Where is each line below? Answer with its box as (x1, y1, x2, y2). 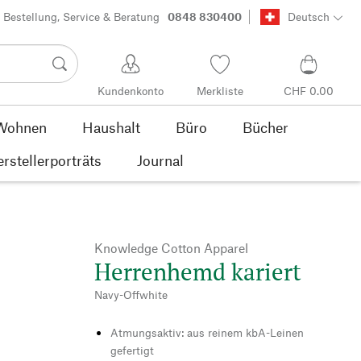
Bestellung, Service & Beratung (3, 10, 160, 24)
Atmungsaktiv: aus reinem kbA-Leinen (110, 325, 304, 339)
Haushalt (81, 118, 140, 136)
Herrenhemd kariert (94, 255, 301, 287)
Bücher (242, 118, 288, 136)
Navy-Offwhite (94, 287, 168, 301)
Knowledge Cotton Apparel (94, 239, 248, 255)
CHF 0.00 (283, 84, 334, 98)
